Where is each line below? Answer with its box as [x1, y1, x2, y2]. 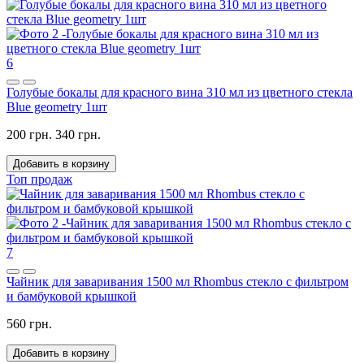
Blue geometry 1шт [6, 99, 107, 114]
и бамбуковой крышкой [6, 288, 136, 303]
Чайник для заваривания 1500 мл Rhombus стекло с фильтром [6, 274, 349, 288]
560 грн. [6, 316, 52, 331]
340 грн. [55, 127, 101, 141]
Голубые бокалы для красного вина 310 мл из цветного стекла [6, 84, 353, 99]
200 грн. [6, 127, 52, 141]
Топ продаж [6, 171, 72, 186]
